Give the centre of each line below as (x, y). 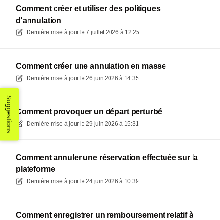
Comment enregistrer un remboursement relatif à (105, 215)
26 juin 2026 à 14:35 (112, 78)
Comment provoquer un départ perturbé (89, 112)
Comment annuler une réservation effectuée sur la (107, 157)
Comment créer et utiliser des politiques (88, 9)
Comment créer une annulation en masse (91, 66)
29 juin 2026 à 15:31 (112, 124)
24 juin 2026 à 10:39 (112, 181)
